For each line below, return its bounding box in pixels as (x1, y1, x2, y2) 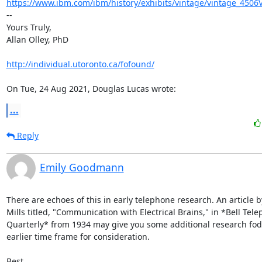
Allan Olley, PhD (6, 34, 68, 45)
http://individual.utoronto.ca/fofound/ (6, 58, 154, 70)
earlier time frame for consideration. (6, 231, 150, 242)
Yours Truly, (6, 22, 51, 33)
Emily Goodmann (39, 160, 124, 174)
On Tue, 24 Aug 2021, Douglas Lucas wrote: (6, 83, 176, 94)
